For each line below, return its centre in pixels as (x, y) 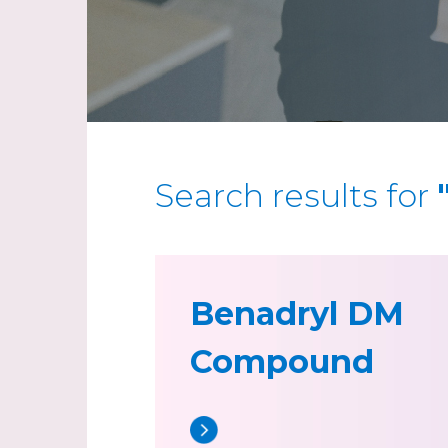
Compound (282, 361)
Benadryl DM (297, 313)
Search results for (296, 195)
